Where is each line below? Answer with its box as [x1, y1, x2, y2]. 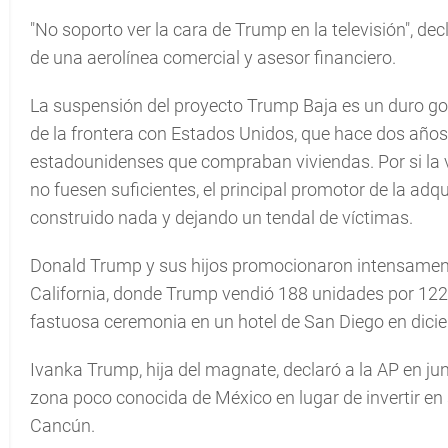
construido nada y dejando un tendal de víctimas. [30, 207, 413, 228]
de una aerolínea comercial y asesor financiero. [30, 47, 396, 68]
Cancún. [30, 415, 95, 436]
